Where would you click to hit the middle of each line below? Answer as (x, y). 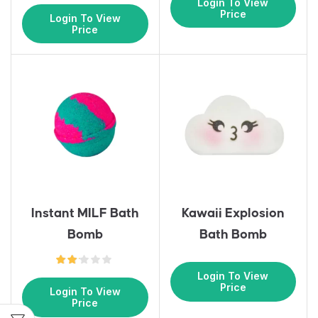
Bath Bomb (233, 234)
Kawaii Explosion (233, 213)
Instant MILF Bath (85, 213)
